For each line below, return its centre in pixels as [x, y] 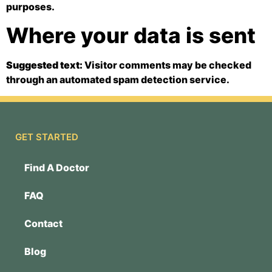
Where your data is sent [131, 36]
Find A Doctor [57, 167]
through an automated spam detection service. [118, 80]
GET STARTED [47, 137]
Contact [43, 223]
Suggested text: [45, 65]
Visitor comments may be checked [168, 65]
